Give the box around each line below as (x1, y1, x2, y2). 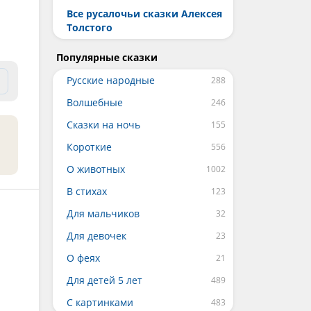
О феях (67, 251, 100, 264)
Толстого (67, 21, 112, 34)
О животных (67, 162, 125, 176)
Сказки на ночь (67, 118, 140, 131)
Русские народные (67, 74, 155, 87)
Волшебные (67, 96, 123, 109)
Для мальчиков (67, 207, 140, 220)
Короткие (67, 140, 112, 153)
